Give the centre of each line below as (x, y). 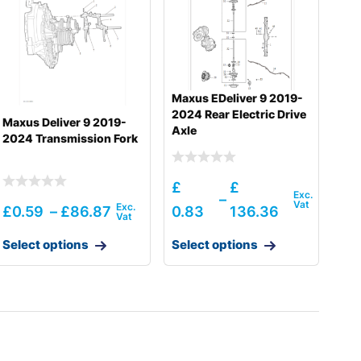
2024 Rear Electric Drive (239, 114)
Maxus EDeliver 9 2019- (237, 98)
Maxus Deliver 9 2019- (65, 122)
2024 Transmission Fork (71, 139)
